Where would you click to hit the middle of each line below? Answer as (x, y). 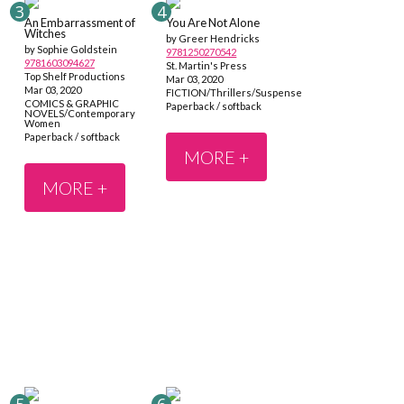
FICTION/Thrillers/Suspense (234, 92)
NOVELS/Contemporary (79, 113)
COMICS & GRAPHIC (71, 103)
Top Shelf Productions (74, 77)
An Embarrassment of (79, 22)
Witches (45, 33)
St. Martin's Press (207, 66)
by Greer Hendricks (213, 39)
